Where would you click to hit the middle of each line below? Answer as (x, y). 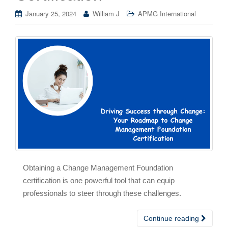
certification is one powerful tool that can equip (99, 180)
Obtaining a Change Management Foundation (98, 167)
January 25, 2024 (51, 13)
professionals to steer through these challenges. (102, 193)
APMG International (167, 13)
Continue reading (172, 218)
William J (106, 13)
